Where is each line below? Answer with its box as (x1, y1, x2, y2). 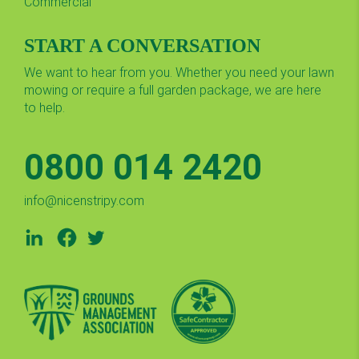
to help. (24, 99, 68, 115)
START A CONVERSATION (24, 34, 260, 56)
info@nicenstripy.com (24, 192, 144, 208)
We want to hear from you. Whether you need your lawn (24, 64, 334, 80)
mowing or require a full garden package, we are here (24, 82, 321, 98)
